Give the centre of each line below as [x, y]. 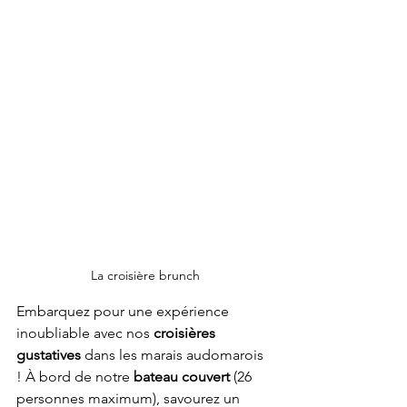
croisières [184, 333]
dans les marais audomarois [174, 355]
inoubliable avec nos [83, 333]
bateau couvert [184, 377]
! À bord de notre [75, 377]
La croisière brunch [145, 276]
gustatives [49, 355]
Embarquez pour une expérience [124, 312]
